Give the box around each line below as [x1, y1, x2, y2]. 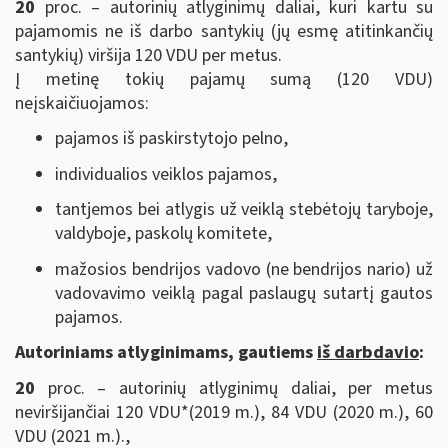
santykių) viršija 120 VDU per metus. [15, 42, 282, 68]
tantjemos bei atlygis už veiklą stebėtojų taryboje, [55, 197, 433, 222]
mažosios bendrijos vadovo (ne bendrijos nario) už [55, 256, 433, 282]
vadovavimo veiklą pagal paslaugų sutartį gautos [55, 280, 433, 306]
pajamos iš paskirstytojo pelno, [55, 126, 288, 151]
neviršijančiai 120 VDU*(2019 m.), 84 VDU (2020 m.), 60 [15, 399, 433, 425]
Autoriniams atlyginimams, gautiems [15, 340, 317, 365]
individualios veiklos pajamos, [55, 161, 277, 187]
